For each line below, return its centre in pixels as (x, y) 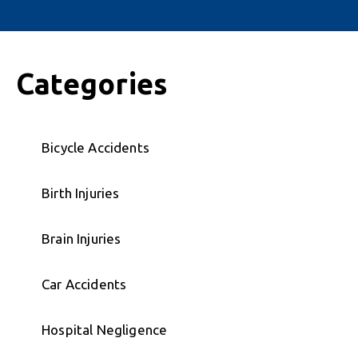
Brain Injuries (82, 239)
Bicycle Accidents (95, 148)
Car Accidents (84, 284)
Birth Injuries (81, 193)
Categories (92, 84)
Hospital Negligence (105, 330)
